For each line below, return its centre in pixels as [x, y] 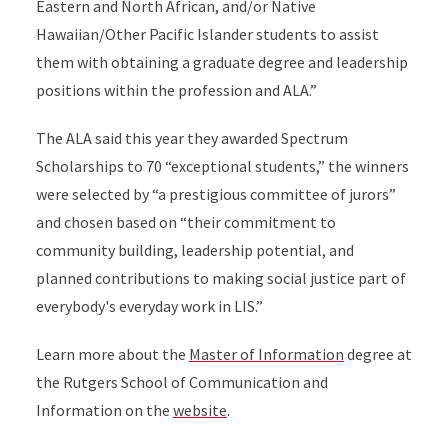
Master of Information [266, 354]
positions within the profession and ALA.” [176, 90]
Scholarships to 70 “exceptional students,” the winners [222, 166]
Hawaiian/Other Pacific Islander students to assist [207, 34]
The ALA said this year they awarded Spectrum [191, 138]
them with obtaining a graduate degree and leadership [221, 62]
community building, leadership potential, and [194, 250]
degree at [377, 354]
